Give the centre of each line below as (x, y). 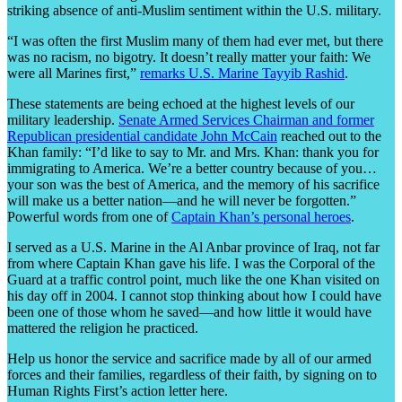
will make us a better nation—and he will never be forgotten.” (182, 200)
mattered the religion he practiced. (103, 328)
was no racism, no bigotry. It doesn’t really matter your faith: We (189, 57)
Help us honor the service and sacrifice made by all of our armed (189, 358)
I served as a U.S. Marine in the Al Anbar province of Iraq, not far (193, 247)
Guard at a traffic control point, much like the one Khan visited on (193, 279)
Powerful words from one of (89, 216)
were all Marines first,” (74, 73)
